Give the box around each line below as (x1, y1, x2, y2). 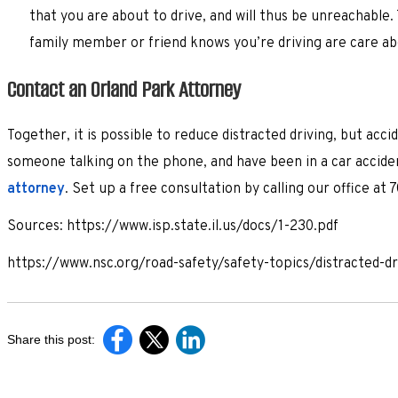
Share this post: (7, 331, 95, 346)
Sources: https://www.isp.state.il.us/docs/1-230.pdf (7, 217, 338, 235)
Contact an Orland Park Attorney (7, 74, 241, 104)
